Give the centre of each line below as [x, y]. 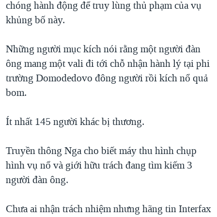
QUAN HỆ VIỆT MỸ [49, 12]
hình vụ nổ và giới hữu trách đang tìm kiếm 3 [99, 165]
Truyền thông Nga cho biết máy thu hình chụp [101, 151]
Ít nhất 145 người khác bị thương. [75, 122]
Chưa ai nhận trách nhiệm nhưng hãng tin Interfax [108, 209]
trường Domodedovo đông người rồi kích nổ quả [107, 78]
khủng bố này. [35, 20]
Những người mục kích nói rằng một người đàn [103, 49]
